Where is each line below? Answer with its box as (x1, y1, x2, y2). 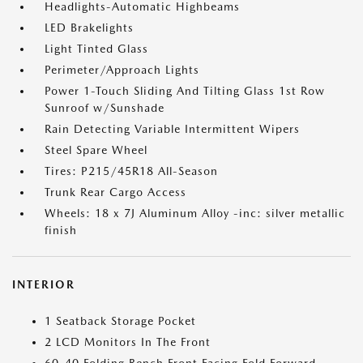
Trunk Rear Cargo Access (45, 186, 186, 199)
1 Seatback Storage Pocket (45, 314, 196, 327)
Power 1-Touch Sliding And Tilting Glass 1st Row (45, 84, 325, 97)
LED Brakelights (45, 21, 134, 34)
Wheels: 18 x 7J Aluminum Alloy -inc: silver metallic (45, 207, 345, 220)
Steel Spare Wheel (45, 143, 147, 156)
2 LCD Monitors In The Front (45, 335, 211, 348)
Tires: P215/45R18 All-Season (45, 164, 218, 177)
